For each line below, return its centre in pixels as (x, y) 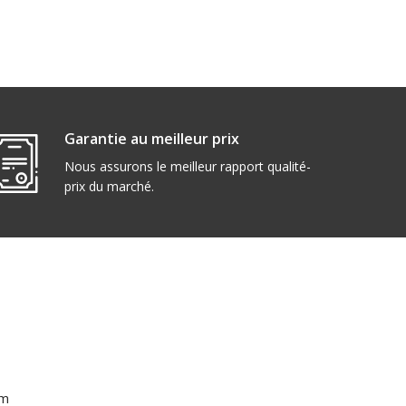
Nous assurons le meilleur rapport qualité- (187, 166)
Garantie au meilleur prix (151, 139)
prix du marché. (109, 186)
